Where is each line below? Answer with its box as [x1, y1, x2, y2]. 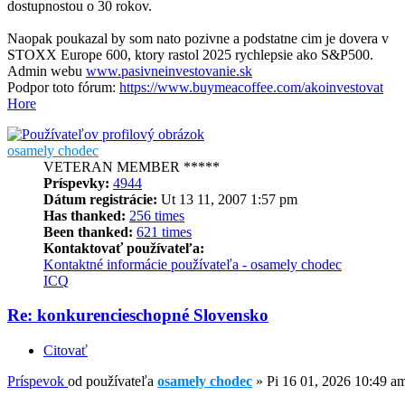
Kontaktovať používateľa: [43, 240, 204, 256]
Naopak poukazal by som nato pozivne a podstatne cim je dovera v [7, 30, 389, 46]
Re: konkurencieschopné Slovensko [7, 306, 268, 325]
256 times [129, 207, 184, 223]
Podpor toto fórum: [7, 79, 119, 95]
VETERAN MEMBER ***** [43, 158, 220, 174]
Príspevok [7, 373, 64, 390]
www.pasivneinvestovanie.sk [86, 62, 252, 79]
